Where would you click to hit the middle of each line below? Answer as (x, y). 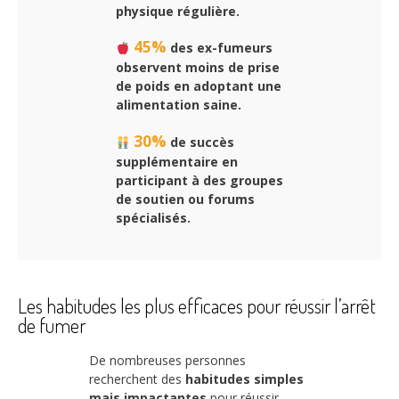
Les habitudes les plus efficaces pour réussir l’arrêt (197, 305)
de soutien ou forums (185, 199)
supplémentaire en (177, 162)
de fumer (52, 325)
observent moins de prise (198, 68)
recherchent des (137, 379)
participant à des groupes (199, 181)
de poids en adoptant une (199, 86)
